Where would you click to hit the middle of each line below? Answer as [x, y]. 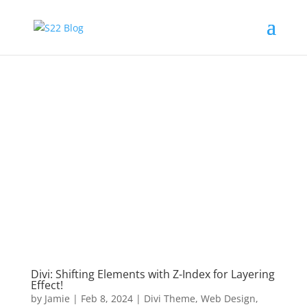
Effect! [47, 285]
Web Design [228, 298]
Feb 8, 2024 [107, 298]
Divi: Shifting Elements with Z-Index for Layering [152, 274]
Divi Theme [169, 298]
